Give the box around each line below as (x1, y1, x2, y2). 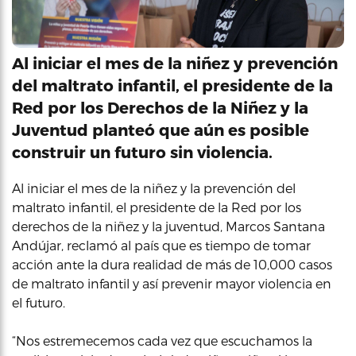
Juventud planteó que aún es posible (12, 120, 309, 139)
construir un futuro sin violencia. (12, 142, 273, 161)
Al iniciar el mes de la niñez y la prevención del (12, 180, 296, 195)
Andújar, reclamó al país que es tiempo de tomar (12, 238, 311, 253)
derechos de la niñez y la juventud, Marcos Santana (12, 219, 325, 234)
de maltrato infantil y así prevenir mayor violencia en (12, 276, 331, 291)
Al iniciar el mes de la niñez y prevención (12, 53, 338, 72)
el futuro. (12, 295, 65, 310)
